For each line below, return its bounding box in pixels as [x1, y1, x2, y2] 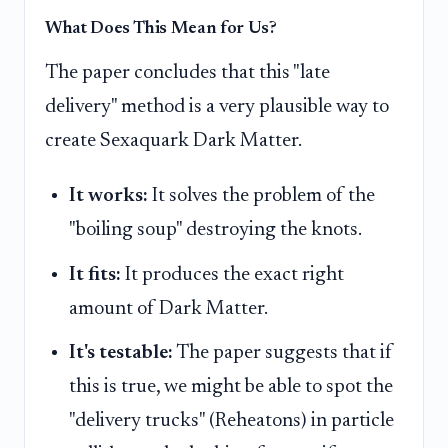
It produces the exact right [121, 264, 344, 285]
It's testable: [69, 343, 173, 364]
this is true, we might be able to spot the [69, 377, 393, 398]
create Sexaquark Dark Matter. [45, 130, 302, 151]
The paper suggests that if [173, 343, 393, 364]
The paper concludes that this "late [45, 62, 330, 83]
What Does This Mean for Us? [45, 19, 277, 38]
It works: [69, 186, 148, 207]
